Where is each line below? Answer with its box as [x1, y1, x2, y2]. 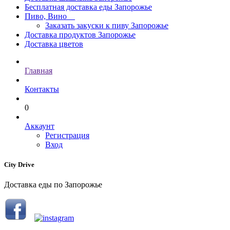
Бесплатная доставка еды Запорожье [25, 2, 152, 11]
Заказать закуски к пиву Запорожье [45, 21, 168, 30]
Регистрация [45, 130, 89, 140]
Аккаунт [25, 121, 54, 130]
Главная [25, 66, 52, 75]
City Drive [4, 160, 34, 168]
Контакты [25, 84, 59, 93]
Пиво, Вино [25, 11, 75, 21]
